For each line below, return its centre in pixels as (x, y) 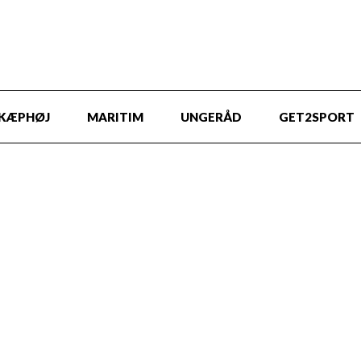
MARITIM (115, 117)
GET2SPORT (317, 117)
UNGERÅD (211, 117)
